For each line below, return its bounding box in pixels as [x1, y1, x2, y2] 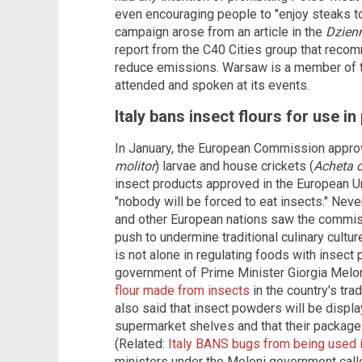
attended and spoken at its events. [115, 77, 309, 93]
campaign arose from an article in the [115, 23, 326, 40]
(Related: [115, 335, 168, 351]
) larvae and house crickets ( [155, 158, 314, 174]
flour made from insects [115, 282, 250, 298]
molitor [115, 158, 155, 174]
